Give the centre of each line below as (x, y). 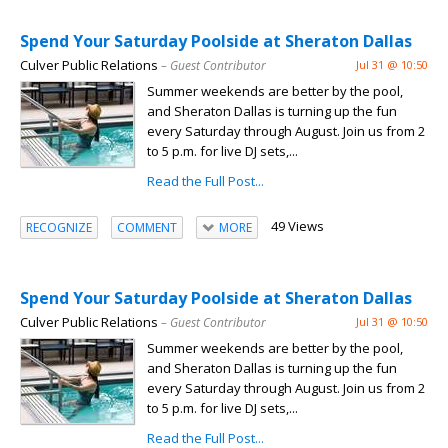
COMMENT (147, 227)
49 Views (297, 226)
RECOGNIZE (59, 227)
